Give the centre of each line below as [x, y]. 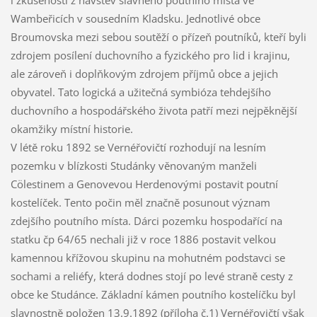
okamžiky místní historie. [71, 129]
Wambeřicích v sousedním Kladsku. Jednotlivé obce [135, 19]
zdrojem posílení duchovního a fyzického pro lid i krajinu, [150, 56]
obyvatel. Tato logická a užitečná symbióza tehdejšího [140, 92]
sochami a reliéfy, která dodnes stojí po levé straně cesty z [151, 276]
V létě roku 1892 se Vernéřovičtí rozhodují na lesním [138, 148]
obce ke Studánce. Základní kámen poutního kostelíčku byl [153, 295]
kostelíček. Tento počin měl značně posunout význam [140, 203]
